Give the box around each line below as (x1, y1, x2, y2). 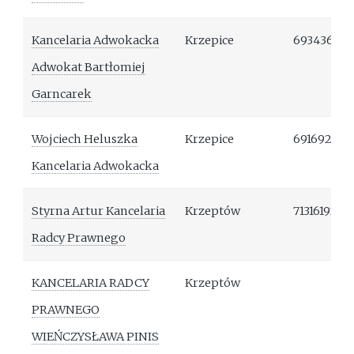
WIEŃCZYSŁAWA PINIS (32, 330, 160, 345)
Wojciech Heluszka (32, 132, 138, 147)
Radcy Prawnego (32, 231, 126, 246)
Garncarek (32, 87, 92, 102)
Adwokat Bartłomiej (32, 60, 146, 75)
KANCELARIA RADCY (32, 276, 150, 291)
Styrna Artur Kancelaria (32, 204, 166, 219)
